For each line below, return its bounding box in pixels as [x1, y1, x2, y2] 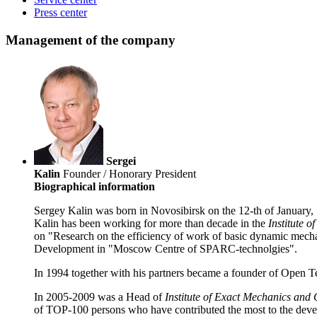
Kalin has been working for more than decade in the [34, 217, 268, 230]
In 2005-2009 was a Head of [34, 291, 165, 304]
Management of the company [6, 32, 175, 47]
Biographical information [34, 180, 155, 193]
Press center [34, 6, 87, 18]
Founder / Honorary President [60, 168, 196, 180]
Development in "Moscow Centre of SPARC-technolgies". [34, 243, 297, 255]
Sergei [106, 155, 136, 168]
